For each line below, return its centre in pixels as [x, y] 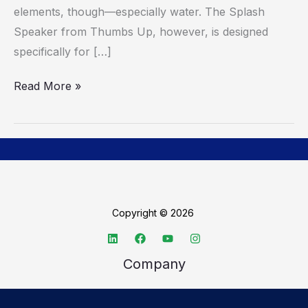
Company [154, 264]
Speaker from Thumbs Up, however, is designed [141, 31]
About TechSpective [154, 296]
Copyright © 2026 [154, 212]
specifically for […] [63, 51]
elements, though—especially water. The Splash [139, 11]
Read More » [47, 86]
